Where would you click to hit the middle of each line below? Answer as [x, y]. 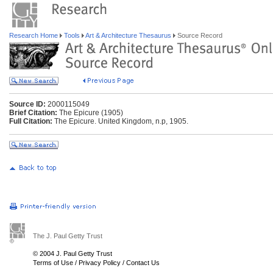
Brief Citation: [33, 113]
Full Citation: [31, 121]
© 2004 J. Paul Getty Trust [73, 253]
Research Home [34, 35]
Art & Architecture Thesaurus [129, 35]
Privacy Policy [100, 263]
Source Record [199, 35]
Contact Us [143, 263]
